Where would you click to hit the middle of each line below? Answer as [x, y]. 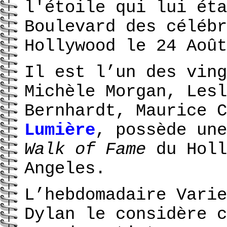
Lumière [60, 130]
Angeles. [65, 169]
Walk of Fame [85, 150]
